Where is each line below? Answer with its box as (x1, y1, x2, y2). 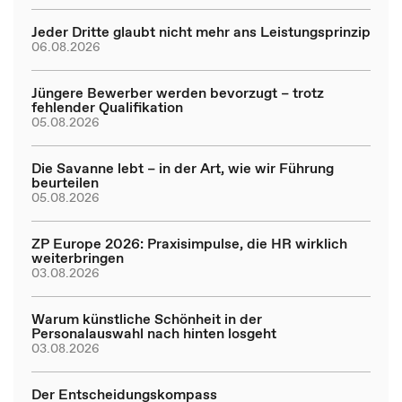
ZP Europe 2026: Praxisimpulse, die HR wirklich (31, 233, 347, 253)
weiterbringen (31, 248, 124, 267)
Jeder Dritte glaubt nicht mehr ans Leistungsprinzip (31, 22, 371, 41)
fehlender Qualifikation (31, 97, 183, 117)
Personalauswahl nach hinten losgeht (31, 323, 276, 343)
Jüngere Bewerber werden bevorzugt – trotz (31, 83, 324, 102)
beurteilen (31, 172, 99, 192)
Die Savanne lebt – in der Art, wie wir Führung (31, 158, 334, 178)
